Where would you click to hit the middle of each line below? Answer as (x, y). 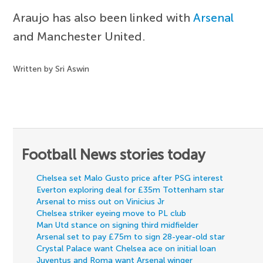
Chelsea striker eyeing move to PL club (112, 214)
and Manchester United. (80, 37)
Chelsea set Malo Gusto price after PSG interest (130, 178)
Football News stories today (114, 155)
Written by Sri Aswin (51, 69)
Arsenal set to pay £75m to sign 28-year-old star (131, 237)
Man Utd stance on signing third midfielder (118, 225)
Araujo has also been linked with (103, 18)
